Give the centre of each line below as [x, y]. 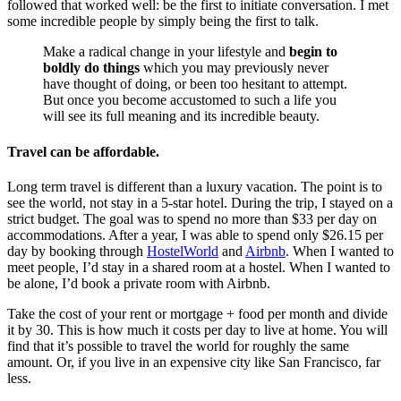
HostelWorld [183, 251]
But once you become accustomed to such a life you [190, 100]
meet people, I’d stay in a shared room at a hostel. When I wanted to [199, 267]
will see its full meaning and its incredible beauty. [181, 116]
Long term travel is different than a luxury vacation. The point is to [195, 186]
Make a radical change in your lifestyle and [166, 52]
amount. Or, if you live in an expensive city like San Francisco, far [194, 362]
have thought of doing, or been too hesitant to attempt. [195, 84]
